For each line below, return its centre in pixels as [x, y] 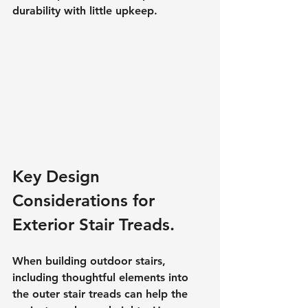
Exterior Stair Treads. [93, 224]
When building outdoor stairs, [91, 261]
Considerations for [86, 200]
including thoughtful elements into [102, 277]
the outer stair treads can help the [102, 294]
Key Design [58, 176]
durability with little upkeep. [85, 11]
